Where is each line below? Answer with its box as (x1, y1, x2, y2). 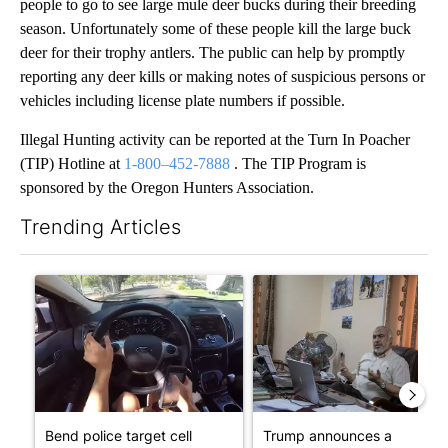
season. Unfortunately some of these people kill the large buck (20, 20, 411, 38)
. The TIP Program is (230, 155, 366, 173)
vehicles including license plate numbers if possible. (20, 92, 345, 110)
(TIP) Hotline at (20, 155, 124, 173)
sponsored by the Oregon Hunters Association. (20, 179, 314, 197)
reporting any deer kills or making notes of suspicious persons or (20, 68, 425, 86)
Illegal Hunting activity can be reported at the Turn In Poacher (20, 131, 410, 149)
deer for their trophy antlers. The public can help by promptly (20, 44, 405, 62)
